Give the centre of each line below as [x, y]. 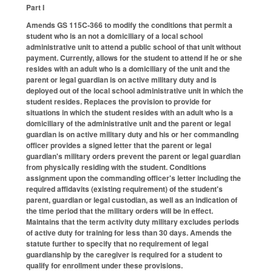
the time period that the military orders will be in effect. [120, 211]
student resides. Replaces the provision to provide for [119, 102]
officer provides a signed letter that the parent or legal [119, 145]
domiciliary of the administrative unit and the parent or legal [128, 124]
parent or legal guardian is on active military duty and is [121, 80]
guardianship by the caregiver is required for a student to [124, 255]
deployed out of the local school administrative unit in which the [135, 91]
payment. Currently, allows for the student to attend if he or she [134, 58]
